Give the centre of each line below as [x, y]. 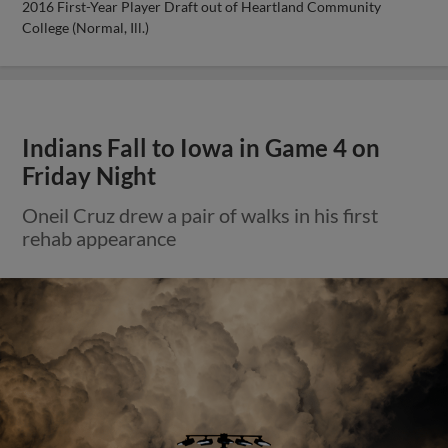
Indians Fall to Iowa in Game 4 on [201, 147]
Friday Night [89, 175]
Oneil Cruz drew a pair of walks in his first [200, 214]
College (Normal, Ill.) [86, 27]
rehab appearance [99, 237]
